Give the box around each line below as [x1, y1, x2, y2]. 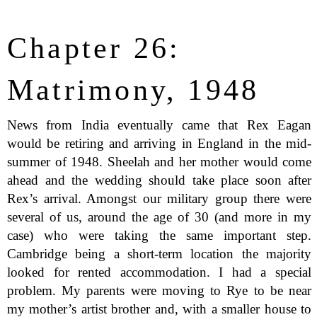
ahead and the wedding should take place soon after [7, 173, 312, 188]
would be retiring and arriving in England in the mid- [7, 136, 312, 151]
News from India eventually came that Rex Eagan [7, 117, 312, 133]
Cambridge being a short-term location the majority [7, 246, 312, 262]
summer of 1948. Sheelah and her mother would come [7, 154, 312, 170]
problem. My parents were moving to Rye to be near [7, 283, 312, 299]
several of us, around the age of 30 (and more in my [7, 209, 312, 225]
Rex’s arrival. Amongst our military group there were [7, 191, 312, 207]
